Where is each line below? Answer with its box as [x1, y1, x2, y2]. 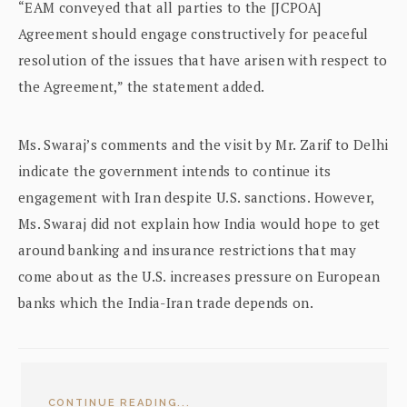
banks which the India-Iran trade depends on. [18, 293, 314, 313]
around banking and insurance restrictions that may [18, 241, 357, 260]
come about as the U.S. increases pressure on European [18, 267, 381, 286]
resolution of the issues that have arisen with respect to [18, 51, 388, 70]
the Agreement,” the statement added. [18, 77, 265, 96]
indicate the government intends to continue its [18, 162, 332, 181]
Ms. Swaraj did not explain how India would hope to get [18, 214, 381, 233]
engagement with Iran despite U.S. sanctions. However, [18, 188, 374, 207]
